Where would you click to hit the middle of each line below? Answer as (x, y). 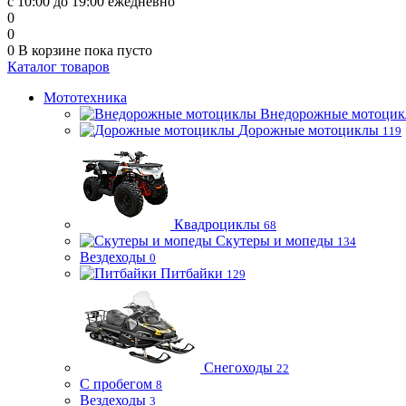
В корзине (51, 50)
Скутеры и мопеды (275, 241)
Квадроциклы (217, 224)
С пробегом (116, 384)
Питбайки (192, 273)
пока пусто (118, 50)
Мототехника (85, 97)
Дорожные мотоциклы (309, 130)
